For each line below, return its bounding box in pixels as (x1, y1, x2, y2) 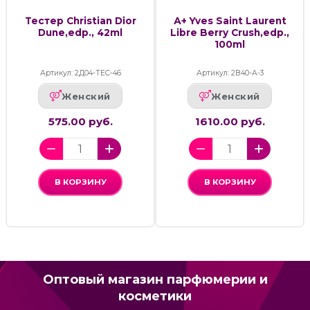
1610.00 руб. (194, 115, 265, 129)
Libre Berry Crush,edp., (170, 27, 289, 39)
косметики (118, 288, 192, 304)
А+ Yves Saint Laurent (173, 15, 286, 27)
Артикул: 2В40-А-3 (196, 69, 264, 78)
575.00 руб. (48, 115, 113, 129)
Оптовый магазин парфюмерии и (42, 271, 268, 287)
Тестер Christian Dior (24, 15, 136, 27)
